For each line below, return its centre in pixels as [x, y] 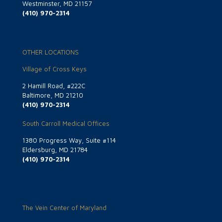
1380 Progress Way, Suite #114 [69, 140]
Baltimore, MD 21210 [53, 95]
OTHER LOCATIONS [51, 52]
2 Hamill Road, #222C [54, 86]
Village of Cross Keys [55, 69]
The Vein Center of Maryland [64, 208]
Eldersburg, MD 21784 [55, 150]
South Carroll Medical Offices [66, 124]
